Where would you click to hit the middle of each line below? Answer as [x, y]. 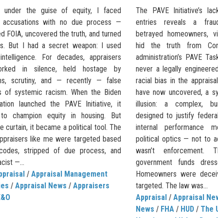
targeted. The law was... [172, 185]
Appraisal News [41, 185]
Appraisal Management [69, 174]
